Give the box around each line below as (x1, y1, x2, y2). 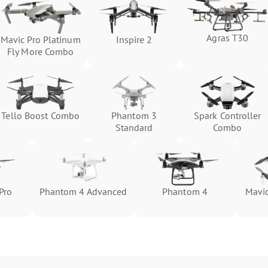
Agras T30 (206, 31, 249, 44)
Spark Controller (193, 109, 261, 121)
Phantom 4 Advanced (39, 185, 127, 197)
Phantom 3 (111, 109, 157, 121)
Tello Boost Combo (1, 109, 80, 121)
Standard (115, 121, 153, 133)
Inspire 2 (115, 33, 153, 45)
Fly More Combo (7, 45, 74, 57)
